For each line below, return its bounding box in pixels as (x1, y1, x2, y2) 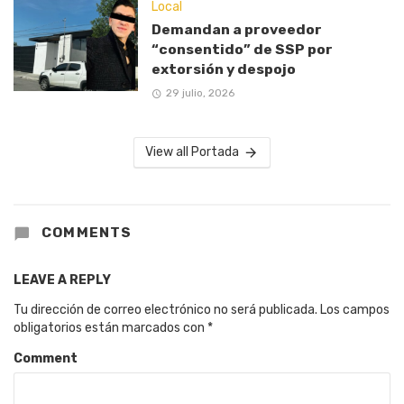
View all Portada (144, 144, 239, 161)
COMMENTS (37, 225, 133, 242)
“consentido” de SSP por (151, 40, 333, 58)
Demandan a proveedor (151, 20, 322, 38)
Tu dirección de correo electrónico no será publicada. (14, 301, 317, 317)
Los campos (320, 301, 390, 317)
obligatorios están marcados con (14, 319, 207, 335)
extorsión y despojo (151, 60, 296, 78)
